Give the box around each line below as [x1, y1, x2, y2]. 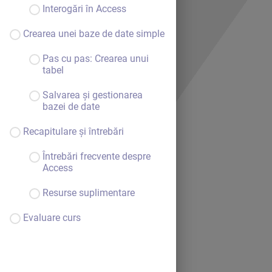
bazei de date [42, 101, 100, 112]
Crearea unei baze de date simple [23, 28, 165, 39]
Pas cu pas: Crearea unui [42, 53, 149, 64]
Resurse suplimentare [42, 187, 135, 199]
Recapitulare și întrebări [23, 126, 124, 137]
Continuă [94, 233, 133, 245]
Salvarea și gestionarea [42, 89, 143, 101]
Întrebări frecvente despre [42, 151, 151, 162]
